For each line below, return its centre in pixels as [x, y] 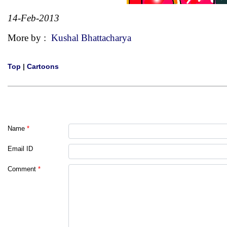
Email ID [20, 149]
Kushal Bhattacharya [91, 38]
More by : [29, 38]
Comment [22, 169]
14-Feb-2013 [33, 18]
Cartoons [43, 66]
